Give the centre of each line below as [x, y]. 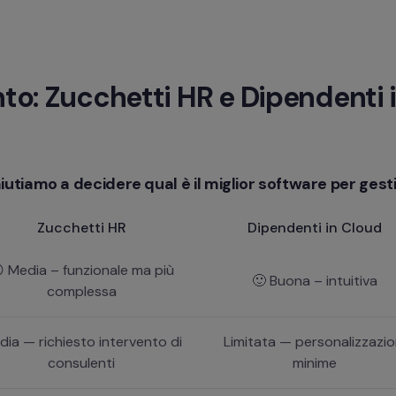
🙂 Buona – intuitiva [315, 280]
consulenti [81, 362]
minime [315, 362]
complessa [81, 291]
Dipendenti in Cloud [315, 227]
